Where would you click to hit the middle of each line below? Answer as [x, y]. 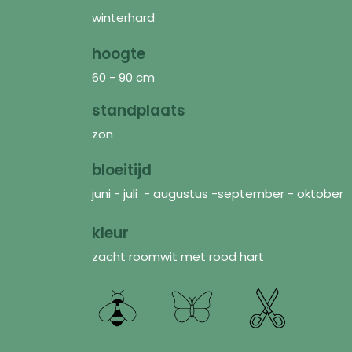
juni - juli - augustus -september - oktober [218, 193]
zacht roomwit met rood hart [178, 256]
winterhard [123, 17]
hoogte [119, 53]
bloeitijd [122, 170]
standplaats [139, 110]
